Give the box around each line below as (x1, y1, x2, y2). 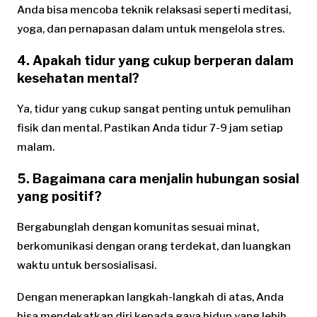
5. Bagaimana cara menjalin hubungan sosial (17, 171, 299, 187)
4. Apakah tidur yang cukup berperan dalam (17, 53, 294, 69)
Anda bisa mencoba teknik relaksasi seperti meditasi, (17, 4, 291, 17)
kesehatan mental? (17, 71, 139, 86)
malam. (17, 141, 54, 154)
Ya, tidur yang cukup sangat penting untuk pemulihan (17, 103, 291, 116)
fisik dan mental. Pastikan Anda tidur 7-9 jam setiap (17, 122, 283, 135)
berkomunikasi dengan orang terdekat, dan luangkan (17, 240, 291, 253)
